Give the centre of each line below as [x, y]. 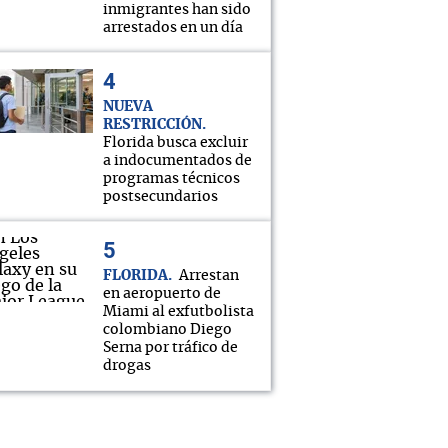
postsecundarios [160, 197]
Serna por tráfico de [170, 348]
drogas [127, 366]
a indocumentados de [177, 161]
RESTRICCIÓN [152, 125]
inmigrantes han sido [177, 10]
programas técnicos [171, 179]
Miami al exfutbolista [178, 312]
